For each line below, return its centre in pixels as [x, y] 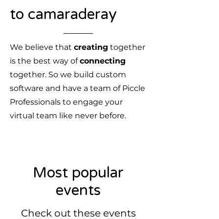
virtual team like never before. [69, 116]
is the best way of [45, 61]
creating [91, 47]
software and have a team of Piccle [77, 88]
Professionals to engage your [66, 102]
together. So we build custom [68, 75]
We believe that [42, 47]
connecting [103, 61]
